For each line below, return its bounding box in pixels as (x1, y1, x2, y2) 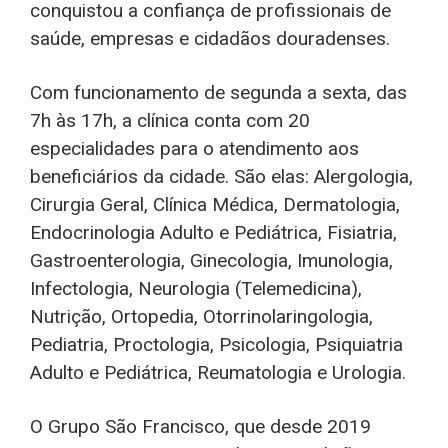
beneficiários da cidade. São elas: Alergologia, (30, 165, 413, 188)
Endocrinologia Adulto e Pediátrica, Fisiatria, (30, 221, 397, 244)
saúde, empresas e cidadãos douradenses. (30, 27, 390, 50)
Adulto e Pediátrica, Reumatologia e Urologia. (30, 361, 406, 384)
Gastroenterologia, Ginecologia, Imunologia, (30, 249, 393, 272)
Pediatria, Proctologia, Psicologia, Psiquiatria (30, 333, 403, 356)
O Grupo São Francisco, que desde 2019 (30, 415, 371, 438)
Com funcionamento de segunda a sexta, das (30, 81, 407, 104)
